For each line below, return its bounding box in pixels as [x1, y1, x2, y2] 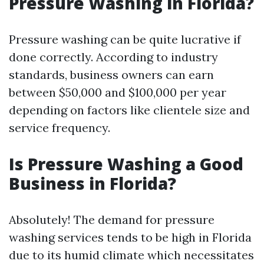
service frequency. [9, 120, 110, 135]
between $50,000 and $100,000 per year [9, 85, 226, 100]
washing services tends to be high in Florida [9, 230, 252, 245]
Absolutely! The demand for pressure [9, 212, 214, 227]
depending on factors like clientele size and [9, 103, 250, 117]
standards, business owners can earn [9, 67, 214, 82]
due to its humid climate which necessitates [9, 247, 254, 262]
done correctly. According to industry [9, 49, 218, 64]
